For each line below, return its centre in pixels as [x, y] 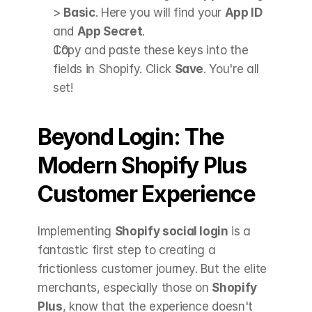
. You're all [232, 69]
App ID [243, 12]
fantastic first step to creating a [127, 250]
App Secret [110, 31]
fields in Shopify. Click [114, 69]
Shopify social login [171, 231]
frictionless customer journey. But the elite [153, 268]
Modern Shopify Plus [142, 165]
